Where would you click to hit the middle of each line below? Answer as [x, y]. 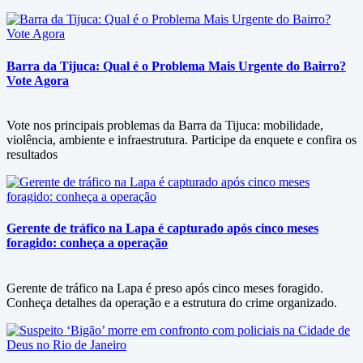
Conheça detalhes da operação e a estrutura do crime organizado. [172, 302]
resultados [32, 154]
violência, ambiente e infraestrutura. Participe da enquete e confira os [181, 139]
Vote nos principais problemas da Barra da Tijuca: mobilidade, [165, 125]
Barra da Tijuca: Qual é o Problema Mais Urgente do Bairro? [176, 66]
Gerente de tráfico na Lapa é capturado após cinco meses [162, 228]
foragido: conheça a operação [87, 243]
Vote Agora [38, 80]
